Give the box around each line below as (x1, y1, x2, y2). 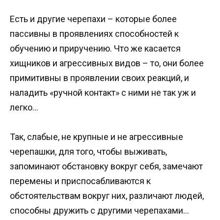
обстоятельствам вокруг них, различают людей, (10, 191, 204, 201)
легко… (10, 102, 38, 112)
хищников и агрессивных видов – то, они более (10, 57, 204, 68)
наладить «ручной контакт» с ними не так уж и (10, 87, 196, 98)
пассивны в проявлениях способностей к (10, 28, 179, 39)
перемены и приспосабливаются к (10, 176, 151, 187)
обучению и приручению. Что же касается (10, 43, 181, 54)
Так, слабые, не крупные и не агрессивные (10, 132, 183, 142)
